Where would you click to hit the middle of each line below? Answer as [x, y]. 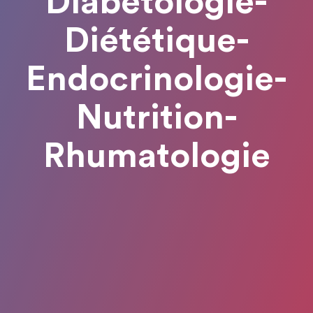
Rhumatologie [156, 156]
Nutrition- [156, 118]
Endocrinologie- [156, 79]
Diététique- [156, 41]
